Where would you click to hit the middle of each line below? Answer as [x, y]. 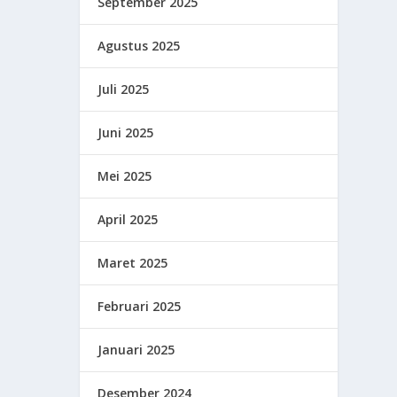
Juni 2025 [126, 133]
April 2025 [128, 220]
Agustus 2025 [139, 46]
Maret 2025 [133, 263]
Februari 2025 [140, 307]
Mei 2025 [125, 176]
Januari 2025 [136, 350]
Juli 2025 [124, 90]
